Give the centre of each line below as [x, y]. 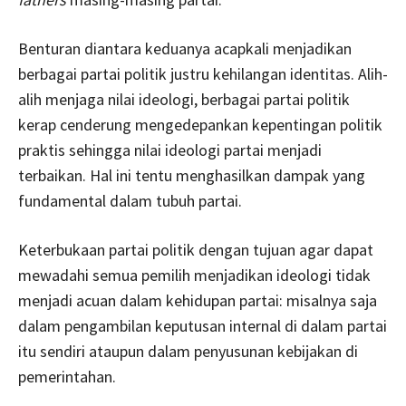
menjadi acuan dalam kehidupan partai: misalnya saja [198, 300]
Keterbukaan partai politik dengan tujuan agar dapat [196, 249]
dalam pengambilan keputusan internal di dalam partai [203, 325]
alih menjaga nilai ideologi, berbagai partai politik [184, 99]
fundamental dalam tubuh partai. [130, 200]
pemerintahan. [67, 376]
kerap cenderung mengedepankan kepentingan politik [200, 124]
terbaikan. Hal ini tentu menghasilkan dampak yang [192, 175]
